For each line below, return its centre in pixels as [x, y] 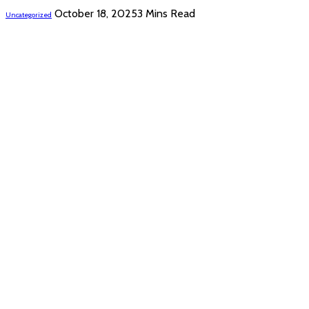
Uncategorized [29, 14]
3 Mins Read [166, 13]
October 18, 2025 [96, 13]
